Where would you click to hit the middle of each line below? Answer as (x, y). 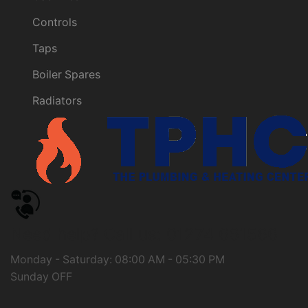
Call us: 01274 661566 (188, 234)
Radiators (57, 100)
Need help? (55, 234)
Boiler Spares (66, 74)
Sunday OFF (41, 276)
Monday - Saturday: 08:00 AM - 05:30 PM (118, 259)
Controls (54, 23)
